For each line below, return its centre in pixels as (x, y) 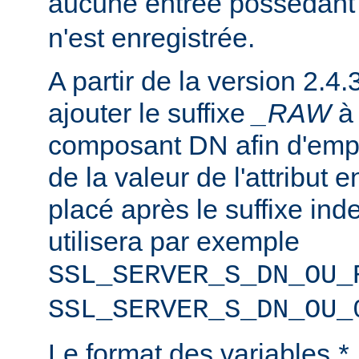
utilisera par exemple (174, 241)
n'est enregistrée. (151, 37)
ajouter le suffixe (150, 113)
